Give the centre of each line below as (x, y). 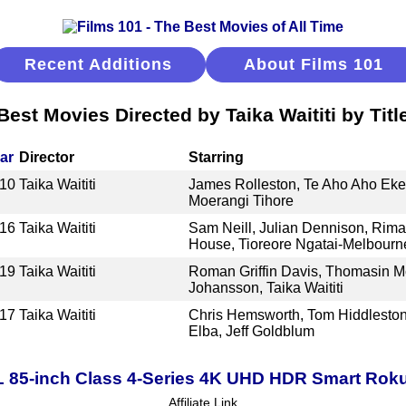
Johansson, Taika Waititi (266, 287)
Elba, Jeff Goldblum (251, 331)
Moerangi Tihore (241, 200)
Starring (216, 157)
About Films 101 (313, 64)
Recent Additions (98, 64)
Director (47, 157)
